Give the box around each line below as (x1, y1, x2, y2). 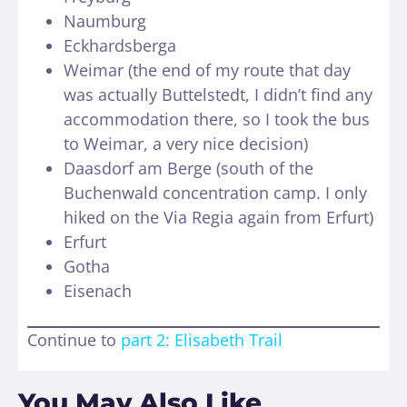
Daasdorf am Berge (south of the (64, 157, 313, 180)
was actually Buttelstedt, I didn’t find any (64, 84, 372, 106)
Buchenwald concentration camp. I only (64, 182, 367, 204)
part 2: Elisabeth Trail (121, 329, 283, 352)
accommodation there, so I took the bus (64, 108, 370, 131)
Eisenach (64, 280, 132, 303)
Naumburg (64, 10, 146, 33)
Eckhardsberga (64, 35, 176, 57)
